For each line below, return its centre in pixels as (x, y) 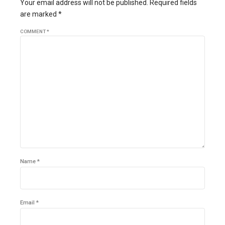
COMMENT (33, 31)
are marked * (41, 14)
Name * (30, 161)
